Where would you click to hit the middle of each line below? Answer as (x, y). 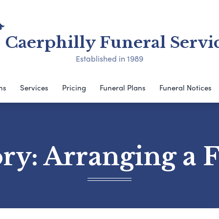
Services (34, 88)
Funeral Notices (186, 88)
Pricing (74, 88)
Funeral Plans (123, 88)
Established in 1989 (109, 59)
